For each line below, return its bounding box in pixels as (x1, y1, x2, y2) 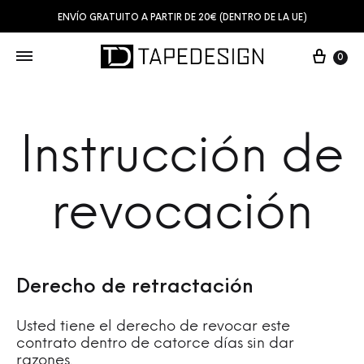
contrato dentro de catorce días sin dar (16, 336, 294, 352)
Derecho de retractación (16, 278, 253, 297)
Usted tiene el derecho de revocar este (16, 319, 290, 335)
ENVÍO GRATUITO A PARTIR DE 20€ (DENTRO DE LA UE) (57, 14, 307, 23)
